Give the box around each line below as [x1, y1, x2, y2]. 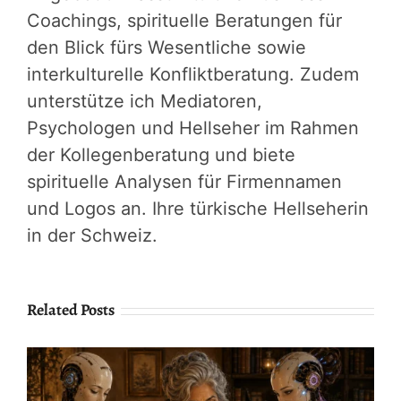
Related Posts [27, 299, 115, 320]
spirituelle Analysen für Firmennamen [27, 171, 342, 192]
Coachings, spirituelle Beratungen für [27, 10, 342, 31]
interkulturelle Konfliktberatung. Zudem [27, 64, 359, 85]
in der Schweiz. [27, 225, 158, 246]
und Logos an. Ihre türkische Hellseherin [27, 198, 369, 219]
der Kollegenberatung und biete [27, 144, 295, 166]
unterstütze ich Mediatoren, [27, 90, 262, 112]
